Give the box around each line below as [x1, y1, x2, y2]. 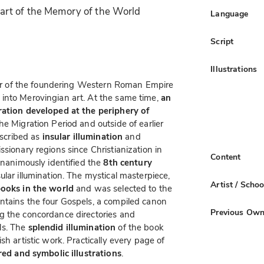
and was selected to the [73, 183, 173, 195]
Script [210, 35, 234, 47]
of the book [115, 222, 164, 234]
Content [210, 151, 241, 163]
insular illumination [42, 131, 123, 143]
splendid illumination [28, 222, 116, 234]
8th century [103, 157, 152, 169]
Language [210, 8, 249, 19]
